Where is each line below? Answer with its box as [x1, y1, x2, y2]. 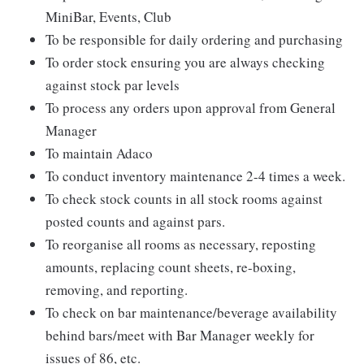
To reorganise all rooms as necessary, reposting [45, 235, 316, 253]
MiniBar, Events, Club [45, 7, 171, 26]
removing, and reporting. [45, 280, 188, 299]
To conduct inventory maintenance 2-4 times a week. [45, 167, 345, 185]
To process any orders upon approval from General [45, 98, 336, 117]
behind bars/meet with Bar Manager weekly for [45, 326, 314, 344]
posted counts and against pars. [45, 212, 225, 231]
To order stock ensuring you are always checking [45, 53, 325, 71]
